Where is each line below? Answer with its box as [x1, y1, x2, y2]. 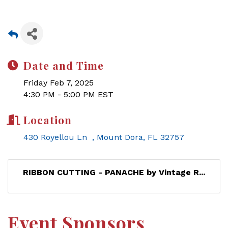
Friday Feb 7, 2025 [23, 78, 94, 88]
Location [23, 112, 72, 127]
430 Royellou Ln [23, 132, 92, 142]
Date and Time [23, 58, 104, 72]
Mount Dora [97, 132, 143, 142]
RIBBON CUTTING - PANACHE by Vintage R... [23, 167, 205, 177]
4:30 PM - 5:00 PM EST [23, 90, 113, 99]
